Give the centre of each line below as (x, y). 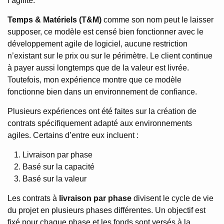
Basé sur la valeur (54, 179)
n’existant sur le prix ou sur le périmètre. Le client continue (110, 56)
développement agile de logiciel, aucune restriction (97, 44)
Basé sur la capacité (58, 167)
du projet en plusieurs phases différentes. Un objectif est (106, 210)
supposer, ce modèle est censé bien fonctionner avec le (105, 32)
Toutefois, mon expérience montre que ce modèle (94, 80)
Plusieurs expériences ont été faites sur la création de (102, 111)
